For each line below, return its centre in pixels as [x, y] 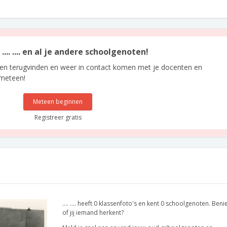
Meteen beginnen [58, 102]
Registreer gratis [58, 117]
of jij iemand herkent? [93, 213]
